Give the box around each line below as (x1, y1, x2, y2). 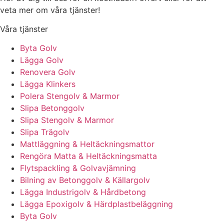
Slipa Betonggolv (20, 103, 84, 113)
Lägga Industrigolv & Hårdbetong (20, 187, 146, 197)
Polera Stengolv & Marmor (20, 91, 119, 101)
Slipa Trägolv (20, 127, 69, 137)
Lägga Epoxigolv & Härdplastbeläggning (20, 199, 173, 209)
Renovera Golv (20, 67, 75, 77)
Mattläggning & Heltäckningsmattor (20, 139, 154, 149)
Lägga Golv (20, 55, 63, 65)
